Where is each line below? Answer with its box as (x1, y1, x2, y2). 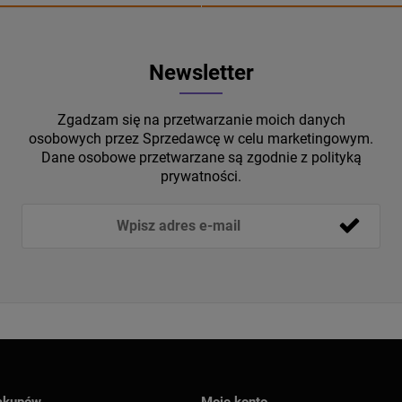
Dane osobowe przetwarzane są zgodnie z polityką (40, 148, 362, 166)
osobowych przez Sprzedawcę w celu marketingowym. (29, 129, 373, 147)
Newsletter (148, 59, 254, 85)
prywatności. (161, 167, 241, 185)
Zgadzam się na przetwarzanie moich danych (57, 110, 345, 128)
